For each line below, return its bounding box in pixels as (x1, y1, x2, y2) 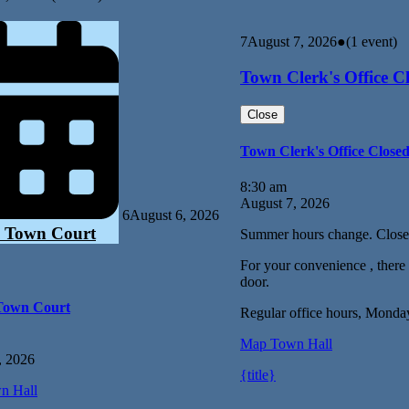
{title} (240, 367, 276, 383)
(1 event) (346, 34, 397, 50)
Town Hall (267, 336, 332, 352)
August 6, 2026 (130, 207, 219, 224)
